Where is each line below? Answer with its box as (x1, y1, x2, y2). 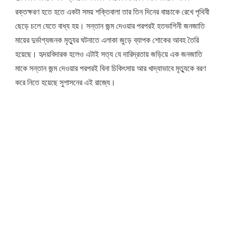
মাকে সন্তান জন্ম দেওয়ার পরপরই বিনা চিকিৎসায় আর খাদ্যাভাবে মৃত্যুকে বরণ (15, 62, 206, 74)
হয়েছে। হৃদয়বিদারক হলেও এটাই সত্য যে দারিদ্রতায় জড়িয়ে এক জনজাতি (15, 48, 202, 60)
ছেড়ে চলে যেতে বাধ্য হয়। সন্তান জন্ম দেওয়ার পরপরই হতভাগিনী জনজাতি (15, 20, 205, 31)
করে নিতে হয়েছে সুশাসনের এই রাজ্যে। (15, 76, 116, 88)
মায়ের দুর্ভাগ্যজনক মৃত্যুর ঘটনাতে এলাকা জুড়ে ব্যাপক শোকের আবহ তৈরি (15, 34, 199, 45)
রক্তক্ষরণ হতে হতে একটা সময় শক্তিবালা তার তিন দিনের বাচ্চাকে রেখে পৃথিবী (15, 6, 209, 17)
